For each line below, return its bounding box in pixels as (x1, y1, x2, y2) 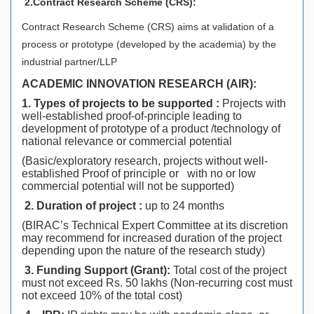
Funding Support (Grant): (36, 264, 173, 276)
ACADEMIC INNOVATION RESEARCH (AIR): (22, 77, 257, 90)
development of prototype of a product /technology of (22, 122, 280, 135)
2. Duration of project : (25, 199, 145, 212)
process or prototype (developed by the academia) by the (22, 38, 276, 50)
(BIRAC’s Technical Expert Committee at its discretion (22, 219, 288, 231)
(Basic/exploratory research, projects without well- (22, 154, 268, 167)
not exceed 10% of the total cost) (22, 289, 185, 301)
